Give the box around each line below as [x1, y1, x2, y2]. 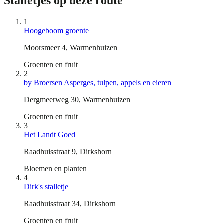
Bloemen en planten [24, 164, 87, 173]
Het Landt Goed [24, 130, 75, 139]
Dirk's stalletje [24, 182, 68, 191]
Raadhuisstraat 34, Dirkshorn [24, 199, 116, 208]
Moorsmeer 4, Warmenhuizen [24, 43, 117, 52]
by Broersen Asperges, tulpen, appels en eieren [24, 78, 171, 87]
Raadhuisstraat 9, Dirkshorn [24, 147, 112, 156]
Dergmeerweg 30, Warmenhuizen [24, 95, 130, 104]
